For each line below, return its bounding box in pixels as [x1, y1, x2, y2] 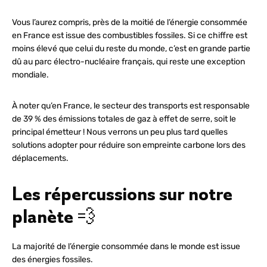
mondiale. [12, 69, 49, 80]
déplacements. [12, 153, 69, 163]
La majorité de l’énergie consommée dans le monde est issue [12, 241, 240, 252]
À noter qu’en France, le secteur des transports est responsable [12, 100, 250, 111]
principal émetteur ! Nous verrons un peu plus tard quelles [12, 126, 228, 137]
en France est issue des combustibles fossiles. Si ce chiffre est [12, 30, 247, 41]
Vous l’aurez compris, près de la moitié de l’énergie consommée [12, 17, 247, 27]
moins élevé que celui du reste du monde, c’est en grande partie [12, 43, 250, 54]
